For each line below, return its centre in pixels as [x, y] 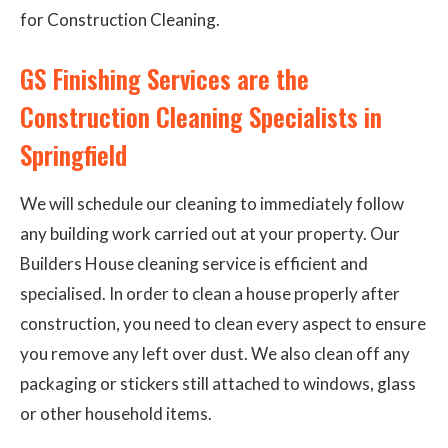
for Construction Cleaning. [120, 19]
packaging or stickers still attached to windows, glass [218, 383]
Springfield [73, 154]
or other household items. [116, 413]
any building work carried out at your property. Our [210, 233]
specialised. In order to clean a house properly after [210, 293]
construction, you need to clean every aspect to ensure [223, 323]
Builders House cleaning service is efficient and [194, 263]
